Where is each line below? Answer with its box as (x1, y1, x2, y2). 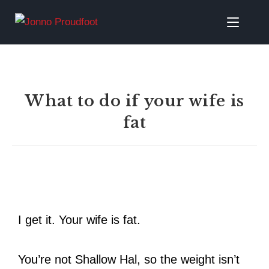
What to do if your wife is (25, 91, 244, 110)
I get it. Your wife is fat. (18, 213, 141, 226)
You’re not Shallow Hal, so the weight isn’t (18, 252, 240, 266)
